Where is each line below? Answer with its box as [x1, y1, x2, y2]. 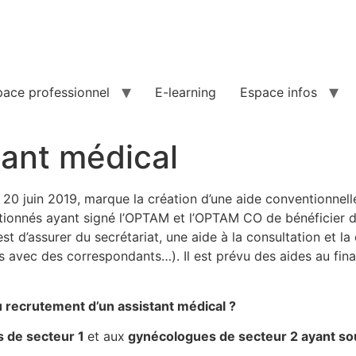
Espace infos [240, 84, 317, 100]
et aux [87, 328, 125, 345]
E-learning [155, 84, 216, 100]
